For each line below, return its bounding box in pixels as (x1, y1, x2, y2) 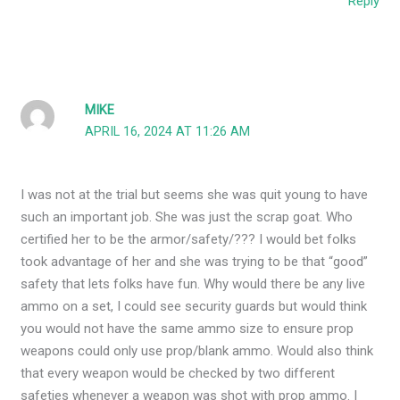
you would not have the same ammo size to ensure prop (21, 320, 354, 337)
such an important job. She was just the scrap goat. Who (21, 208, 354, 225)
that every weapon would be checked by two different (21, 364, 336, 381)
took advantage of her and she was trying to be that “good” (21, 253, 369, 270)
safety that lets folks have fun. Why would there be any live (21, 275, 366, 292)
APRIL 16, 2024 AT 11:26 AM (85, 123, 251, 139)
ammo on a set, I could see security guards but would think (21, 297, 368, 314)
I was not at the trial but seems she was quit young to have (21, 186, 369, 203)
